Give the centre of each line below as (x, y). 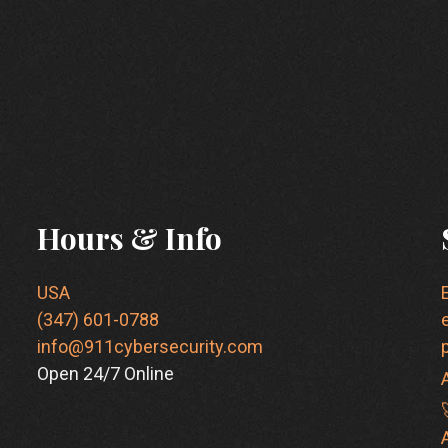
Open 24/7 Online (106, 374)
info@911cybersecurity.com (150, 347)
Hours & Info (130, 238)
